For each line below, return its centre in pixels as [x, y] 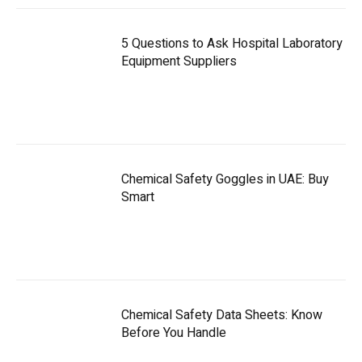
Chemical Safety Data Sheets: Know [222, 315]
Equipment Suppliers [179, 61]
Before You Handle [174, 333]
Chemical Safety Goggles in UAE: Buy [225, 179]
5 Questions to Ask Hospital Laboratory [232, 43]
